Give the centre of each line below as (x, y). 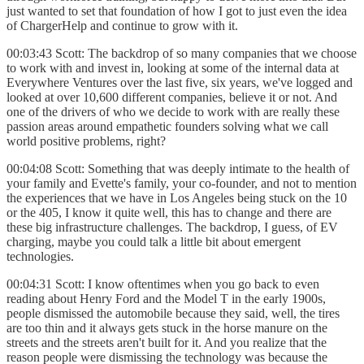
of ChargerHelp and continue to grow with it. (124, 25)
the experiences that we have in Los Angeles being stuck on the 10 (177, 197)
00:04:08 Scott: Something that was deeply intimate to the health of (178, 168)
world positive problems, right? (88, 141)
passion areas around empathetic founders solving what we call (167, 126)
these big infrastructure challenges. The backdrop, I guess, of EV (172, 227)
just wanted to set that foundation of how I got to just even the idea (177, 11)
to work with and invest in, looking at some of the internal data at (173, 67)
